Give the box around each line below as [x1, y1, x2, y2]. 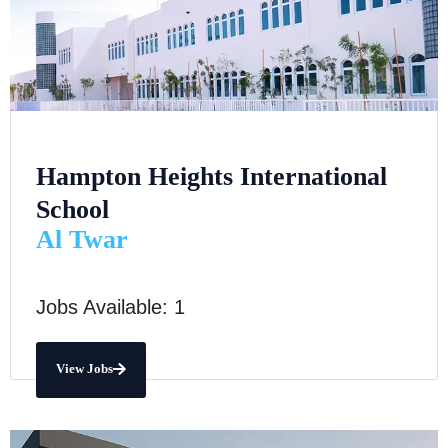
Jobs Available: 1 [36, 295, 185, 318]
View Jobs [56, 360, 113, 376]
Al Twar [36, 224, 128, 254]
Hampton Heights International [36, 161, 387, 191]
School [36, 194, 109, 224]
